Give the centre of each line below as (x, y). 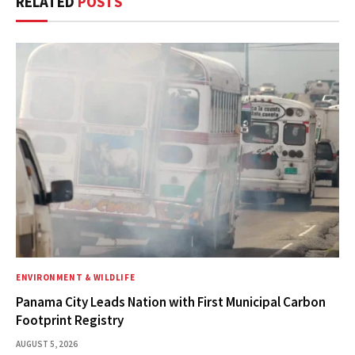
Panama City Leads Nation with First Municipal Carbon (171, 302)
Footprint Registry (70, 321)
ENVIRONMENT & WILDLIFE (76, 278)
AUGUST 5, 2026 (47, 344)
